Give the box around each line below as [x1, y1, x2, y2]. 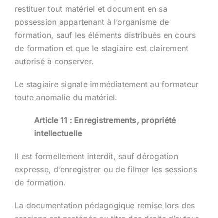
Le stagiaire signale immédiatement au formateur [14, 79, 199, 89]
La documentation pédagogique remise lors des [14, 200, 195, 210]
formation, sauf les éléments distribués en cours [14, 30, 196, 40]
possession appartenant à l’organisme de [14, 17, 169, 27]
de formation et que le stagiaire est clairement [14, 43, 189, 53]
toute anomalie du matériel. [14, 92, 118, 102]
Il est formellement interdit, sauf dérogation [14, 151, 178, 161]
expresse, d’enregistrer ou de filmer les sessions [14, 164, 197, 174]
